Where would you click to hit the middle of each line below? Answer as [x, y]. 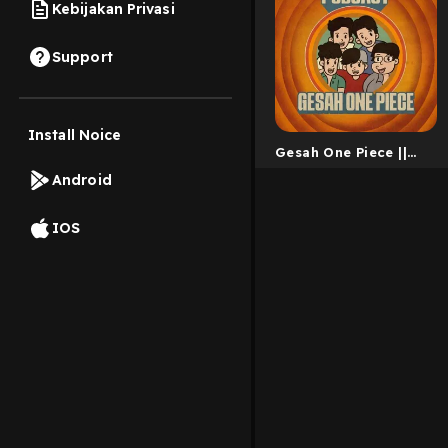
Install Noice [75, 135]
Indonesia [311, 173]
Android [82, 179]
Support [82, 56]
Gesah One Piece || [341, 151]
